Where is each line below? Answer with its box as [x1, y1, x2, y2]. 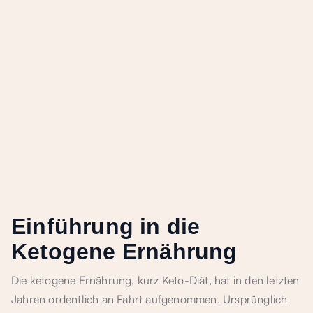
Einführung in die [11, 214, 201, 239]
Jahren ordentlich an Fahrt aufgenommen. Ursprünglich [11, 292, 288, 306]
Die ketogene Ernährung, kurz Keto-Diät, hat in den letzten [11, 273, 300, 287]
